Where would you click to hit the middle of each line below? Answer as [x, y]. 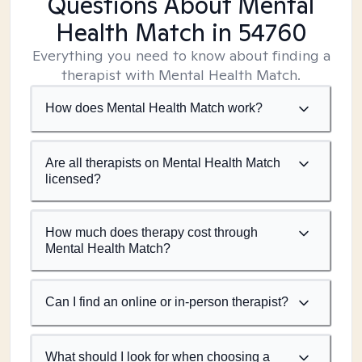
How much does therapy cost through [152, 232]
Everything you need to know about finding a [181, 55]
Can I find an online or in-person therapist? [167, 302]
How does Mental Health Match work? [154, 108]
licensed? [73, 179]
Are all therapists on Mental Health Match [163, 163]
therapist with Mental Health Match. [181, 75]
